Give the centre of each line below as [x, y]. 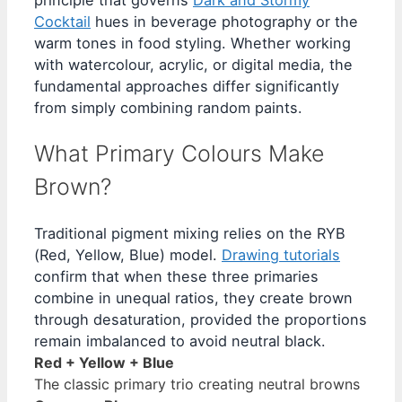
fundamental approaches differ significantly [187, 87]
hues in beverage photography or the [224, 22]
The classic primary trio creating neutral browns [197, 384]
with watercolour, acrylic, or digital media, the [193, 65]
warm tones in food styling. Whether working [192, 44]
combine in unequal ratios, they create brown [193, 297]
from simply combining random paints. [168, 108]
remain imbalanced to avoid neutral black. [180, 341]
